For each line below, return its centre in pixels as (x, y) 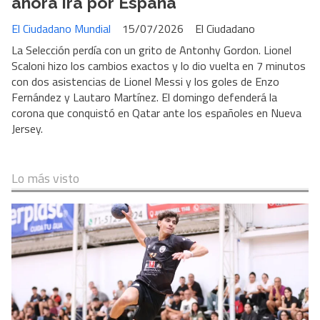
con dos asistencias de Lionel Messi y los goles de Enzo (145, 82)
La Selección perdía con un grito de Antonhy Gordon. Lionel (151, 50)
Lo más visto (45, 179)
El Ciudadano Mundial (61, 29)
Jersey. (27, 129)
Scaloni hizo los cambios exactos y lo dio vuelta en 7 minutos (159, 66)
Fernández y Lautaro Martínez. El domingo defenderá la (144, 97)
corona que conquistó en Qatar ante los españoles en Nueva (156, 113)
